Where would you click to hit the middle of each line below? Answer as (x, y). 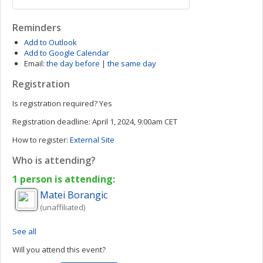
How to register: (40, 140)
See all (24, 231)
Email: (34, 63)
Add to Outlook (50, 42)
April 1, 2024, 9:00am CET (134, 122)
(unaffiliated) (63, 207)
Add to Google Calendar (67, 53)
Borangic (87, 195)
